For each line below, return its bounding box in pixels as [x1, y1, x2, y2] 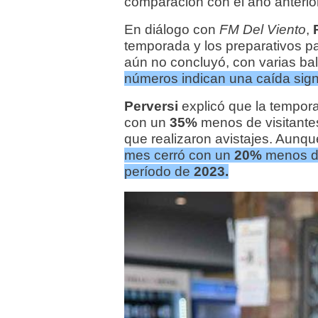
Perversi [124, 99, 178, 114]
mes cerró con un [124, 148, 234, 163]
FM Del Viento [215, 22, 306, 38]
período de [124, 164, 194, 180]
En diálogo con [124, 22, 216, 38]
